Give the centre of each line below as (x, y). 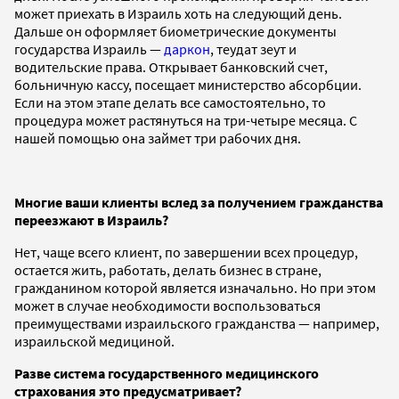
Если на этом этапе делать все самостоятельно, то (170, 102)
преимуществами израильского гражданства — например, (197, 323)
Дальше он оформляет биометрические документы (175, 31)
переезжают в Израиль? (91, 220)
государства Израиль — (89, 49)
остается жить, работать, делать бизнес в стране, (168, 269)
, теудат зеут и (253, 49)
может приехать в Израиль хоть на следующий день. (178, 13)
